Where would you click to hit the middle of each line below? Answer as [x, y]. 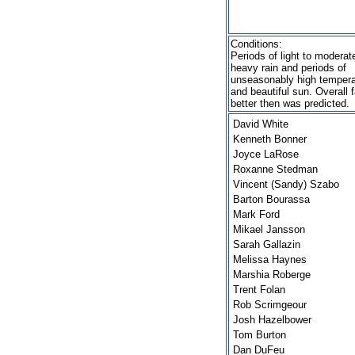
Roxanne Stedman [275, 169]
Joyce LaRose [266, 154]
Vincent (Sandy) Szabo [286, 184]
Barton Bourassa [271, 199]
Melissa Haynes [270, 259]
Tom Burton [260, 334]
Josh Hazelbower [272, 319]
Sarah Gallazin [267, 244]
